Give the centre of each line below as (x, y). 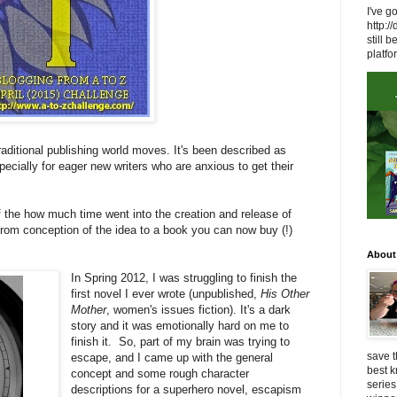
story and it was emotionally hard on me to (180, 326)
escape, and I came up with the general (172, 358)
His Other (285, 294)
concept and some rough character (160, 374)
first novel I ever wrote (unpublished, (166, 294)
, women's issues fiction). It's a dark (199, 310)
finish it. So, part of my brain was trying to (181, 342)
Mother (89, 310)
